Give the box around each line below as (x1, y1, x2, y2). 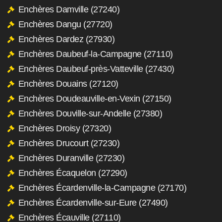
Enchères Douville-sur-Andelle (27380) (18, 108, 162, 118)
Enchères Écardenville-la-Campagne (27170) (18, 182, 186, 193)
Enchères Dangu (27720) (18, 19, 112, 29)
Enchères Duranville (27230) (18, 153, 124, 163)
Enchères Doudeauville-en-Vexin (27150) (18, 93, 171, 104)
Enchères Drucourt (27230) (18, 138, 119, 148)
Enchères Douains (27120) (18, 78, 118, 89)
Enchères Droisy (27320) (18, 123, 111, 133)
